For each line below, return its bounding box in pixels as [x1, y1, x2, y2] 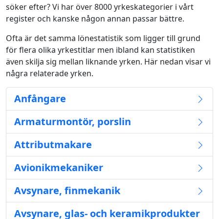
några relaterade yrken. [6, 68, 93, 79]
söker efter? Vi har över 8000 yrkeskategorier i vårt [6, 1, 194, 12]
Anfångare [14, 92, 66, 105]
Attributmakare [14, 138, 92, 151]
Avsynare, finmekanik [14, 184, 120, 197]
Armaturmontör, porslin [14, 115, 131, 128]
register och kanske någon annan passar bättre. [6, 13, 184, 24]
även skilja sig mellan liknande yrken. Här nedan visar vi [6, 56, 211, 67]
